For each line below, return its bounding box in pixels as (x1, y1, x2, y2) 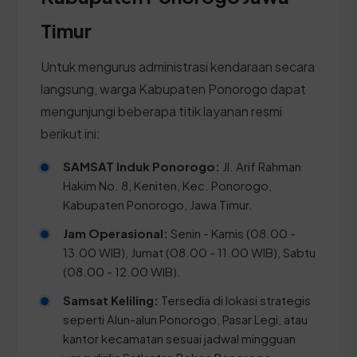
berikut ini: (41, 124, 100, 142)
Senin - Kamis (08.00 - (168, 225, 296, 241)
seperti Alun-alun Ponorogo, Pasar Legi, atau (63, 311, 308, 327)
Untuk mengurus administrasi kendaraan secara (41, 57, 315, 75)
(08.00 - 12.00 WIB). (63, 263, 181, 279)
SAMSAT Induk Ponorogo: (63, 158, 220, 174)
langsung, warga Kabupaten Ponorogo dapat (41, 80, 306, 97)
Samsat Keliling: (63, 292, 159, 308)
